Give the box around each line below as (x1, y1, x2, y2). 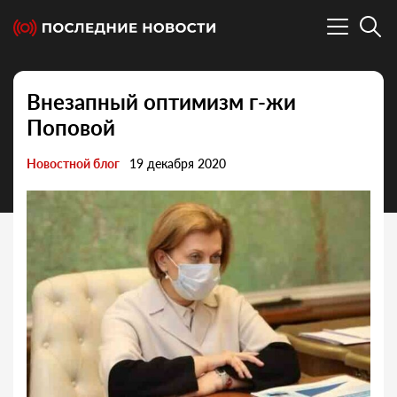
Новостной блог (27, 156, 120, 172)
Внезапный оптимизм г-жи (27, 89, 296, 115)
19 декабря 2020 (129, 156, 226, 172)
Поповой (27, 114, 115, 141)
